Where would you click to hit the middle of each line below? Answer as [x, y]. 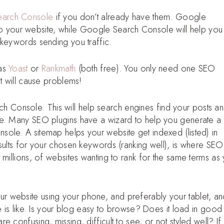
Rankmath [58, 68]
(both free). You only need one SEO [145, 68]
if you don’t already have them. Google [129, 17]
